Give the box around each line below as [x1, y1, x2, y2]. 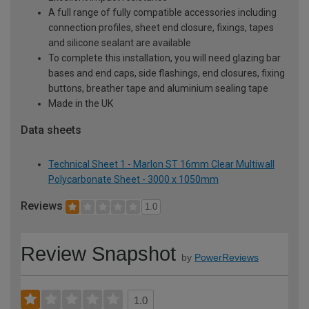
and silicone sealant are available [48, 37, 191, 48]
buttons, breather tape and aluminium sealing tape [48, 82, 268, 94]
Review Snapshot [21, 243, 176, 266]
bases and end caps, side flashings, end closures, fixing [48, 67, 285, 79]
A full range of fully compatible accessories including [48, 6, 277, 18]
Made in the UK [48, 97, 113, 109]
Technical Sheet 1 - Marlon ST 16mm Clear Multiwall [48, 159, 275, 170]
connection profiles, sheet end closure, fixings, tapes [48, 21, 274, 33]
